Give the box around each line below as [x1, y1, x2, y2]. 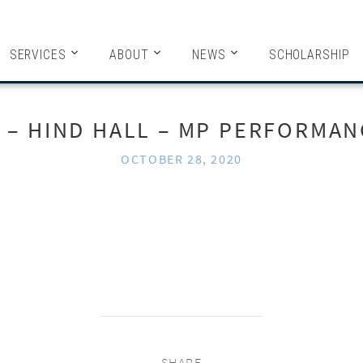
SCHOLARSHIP [268, 47, 351, 62]
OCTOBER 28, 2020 [121, 151, 242, 167]
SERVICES [9, 47, 67, 62]
